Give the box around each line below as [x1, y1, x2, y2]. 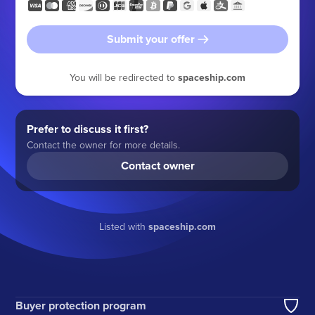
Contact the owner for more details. [27, 137, 181, 152]
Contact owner [120, 157, 195, 174]
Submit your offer [106, 30, 195, 47]
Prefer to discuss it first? [27, 120, 149, 137]
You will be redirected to [70, 70, 178, 84]
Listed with [99, 219, 148, 233]
